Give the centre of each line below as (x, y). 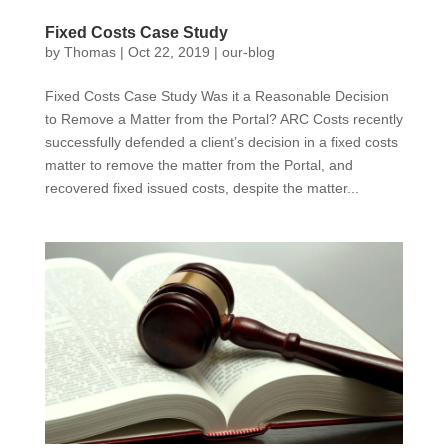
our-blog (248, 52)
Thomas (89, 52)
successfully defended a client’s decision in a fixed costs (221, 142)
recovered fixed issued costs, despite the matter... (201, 188)
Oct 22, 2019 (168, 52)
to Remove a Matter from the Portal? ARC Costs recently (223, 119)
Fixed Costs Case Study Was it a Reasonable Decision (216, 96)
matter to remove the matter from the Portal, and (198, 165)
